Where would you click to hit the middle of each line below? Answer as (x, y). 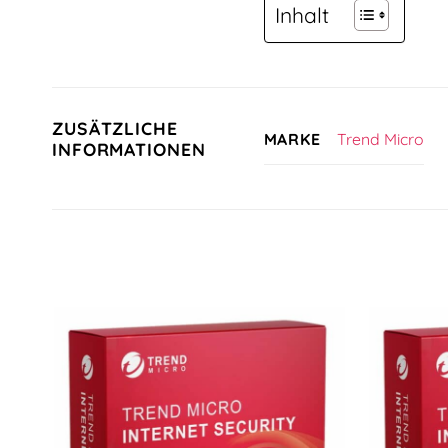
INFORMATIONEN (129, 148)
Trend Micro (380, 139)
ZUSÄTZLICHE (115, 127)
